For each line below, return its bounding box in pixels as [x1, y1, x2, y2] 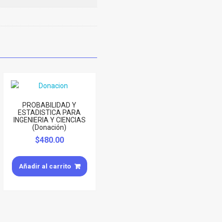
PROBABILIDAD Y [22, 101, 77, 109]
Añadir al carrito [19, 162, 71, 170]
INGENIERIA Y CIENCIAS [13, 115, 86, 124]
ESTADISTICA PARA [18, 108, 81, 116]
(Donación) [32, 123, 67, 131]
